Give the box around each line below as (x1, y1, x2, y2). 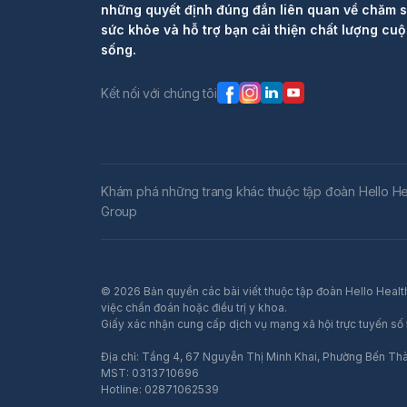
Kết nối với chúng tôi (101, 84, 217, 101)
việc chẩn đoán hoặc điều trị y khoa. (101, 300, 287, 314)
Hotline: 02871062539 (101, 382, 219, 396)
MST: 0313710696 (101, 365, 199, 380)
